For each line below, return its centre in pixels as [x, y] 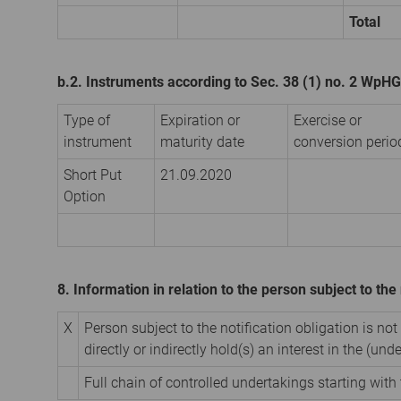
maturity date [202, 141]
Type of [87, 120]
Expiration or [200, 120]
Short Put [93, 175]
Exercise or [328, 120]
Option [85, 196]
